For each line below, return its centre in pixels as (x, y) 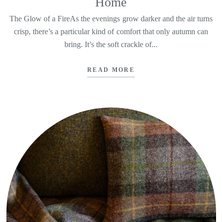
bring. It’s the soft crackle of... (111, 44)
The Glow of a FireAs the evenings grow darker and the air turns (111, 19)
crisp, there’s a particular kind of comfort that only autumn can (111, 31)
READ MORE (111, 70)
